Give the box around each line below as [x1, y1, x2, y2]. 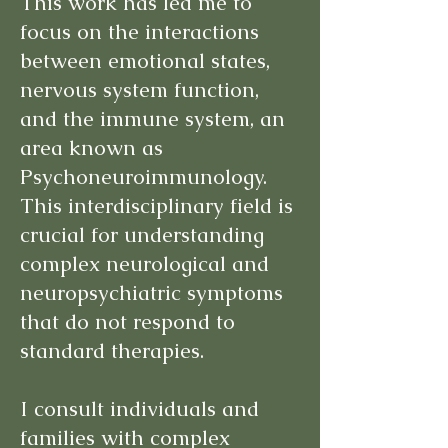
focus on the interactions [20, 18, 259, 45]
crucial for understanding [20, 221, 264, 248]
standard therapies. [20, 337, 204, 364]
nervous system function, [20, 76, 259, 103]
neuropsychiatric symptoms [20, 279, 283, 306]
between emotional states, [20, 47, 270, 74]
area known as [20, 134, 163, 161]
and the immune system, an [20, 105, 285, 132]
